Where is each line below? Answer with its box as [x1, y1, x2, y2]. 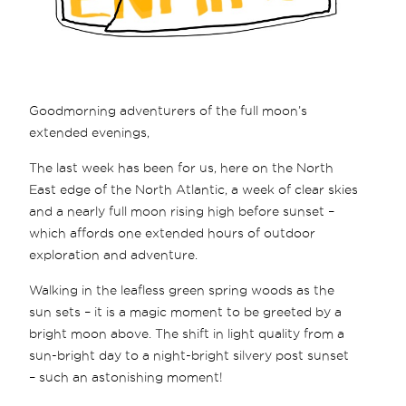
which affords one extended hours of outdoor [29, 225, 316, 240]
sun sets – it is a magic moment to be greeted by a [29, 304, 343, 319]
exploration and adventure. [29, 246, 198, 262]
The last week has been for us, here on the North [29, 159, 334, 175]
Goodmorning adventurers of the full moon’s [29, 102, 308, 118]
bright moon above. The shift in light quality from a [29, 325, 345, 341]
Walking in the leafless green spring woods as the [29, 282, 335, 297]
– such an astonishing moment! [29, 369, 224, 384]
